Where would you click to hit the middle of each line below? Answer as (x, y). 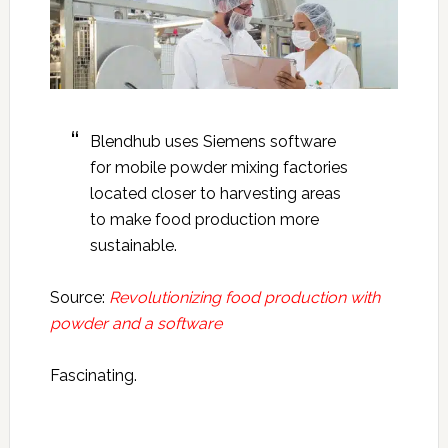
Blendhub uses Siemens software (212, 142)
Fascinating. (93, 376)
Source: (79, 298)
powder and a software (135, 324)
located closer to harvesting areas (215, 194)
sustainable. (133, 246)
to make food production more (204, 220)
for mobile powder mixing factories (218, 168)
